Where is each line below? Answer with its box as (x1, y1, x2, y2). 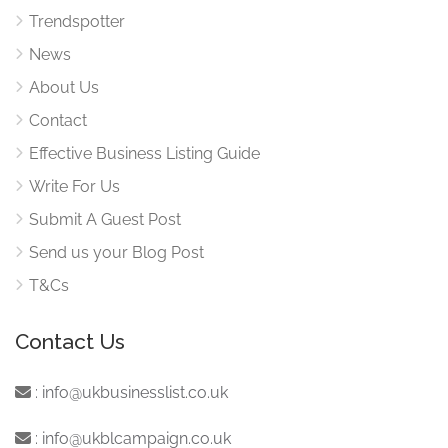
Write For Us (29, 177, 120, 196)
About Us (29, 78, 99, 97)
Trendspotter (29, 12, 125, 31)
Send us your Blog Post (29, 243, 204, 262)
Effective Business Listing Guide (29, 144, 260, 163)
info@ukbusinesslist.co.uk (42, 383, 228, 402)
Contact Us (15, 329, 125, 354)
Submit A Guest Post (29, 210, 181, 229)
